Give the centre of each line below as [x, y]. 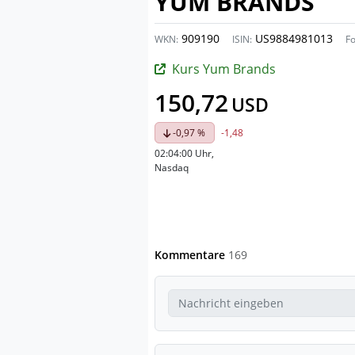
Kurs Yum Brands [224, 69]
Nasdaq [172, 168]
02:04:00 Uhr [183, 153]
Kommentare [191, 254]
